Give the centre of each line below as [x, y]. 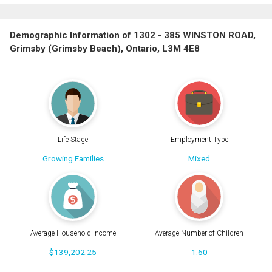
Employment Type [199, 139]
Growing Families [73, 158]
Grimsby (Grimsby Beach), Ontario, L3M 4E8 [105, 49]
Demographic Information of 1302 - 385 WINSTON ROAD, [133, 36]
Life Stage [73, 139]
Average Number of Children [199, 233]
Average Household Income [73, 233]
